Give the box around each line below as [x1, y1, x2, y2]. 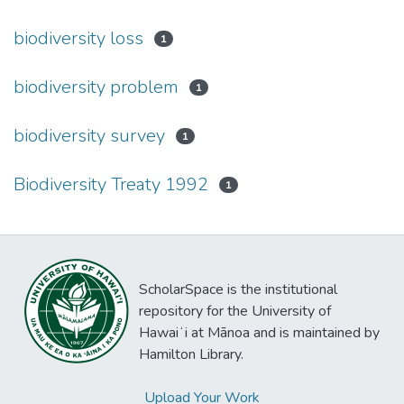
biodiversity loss [14, 26, 143, 50]
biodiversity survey [14, 124, 165, 148]
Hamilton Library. [139, 344, 243, 364]
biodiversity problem [14, 75, 179, 99]
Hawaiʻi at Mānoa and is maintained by [139, 323, 380, 343]
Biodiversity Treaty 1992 [14, 172, 208, 197]
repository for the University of [139, 301, 331, 321]
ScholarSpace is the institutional [139, 280, 337, 299]
